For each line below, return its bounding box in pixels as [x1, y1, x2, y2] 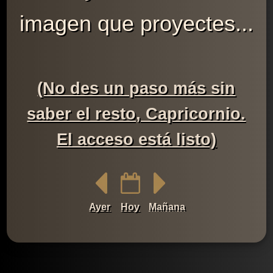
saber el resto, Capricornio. [27, 104, 246, 123]
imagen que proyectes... [19, 10, 253, 36]
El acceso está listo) [56, 130, 216, 149]
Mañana [148, 202, 185, 213]
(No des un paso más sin [37, 79, 236, 97]
